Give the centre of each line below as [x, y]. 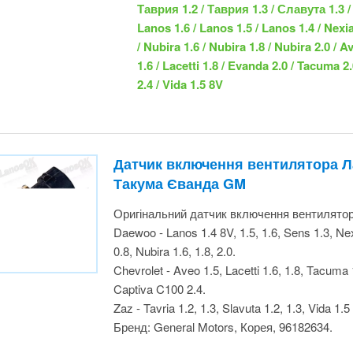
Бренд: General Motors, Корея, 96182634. [224, 247]
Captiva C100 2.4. [153, 209]
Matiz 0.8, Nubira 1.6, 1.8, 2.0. [186, 171]
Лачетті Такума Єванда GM [206, 104]
